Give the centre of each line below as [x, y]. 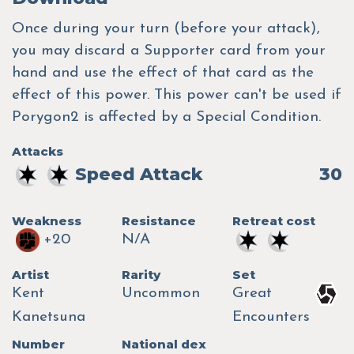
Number [38, 345]
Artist [30, 275]
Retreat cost [273, 221]
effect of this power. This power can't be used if [177, 96]
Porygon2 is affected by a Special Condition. [166, 118]
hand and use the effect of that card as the [163, 73]
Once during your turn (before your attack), [166, 29]
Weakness [47, 221]
